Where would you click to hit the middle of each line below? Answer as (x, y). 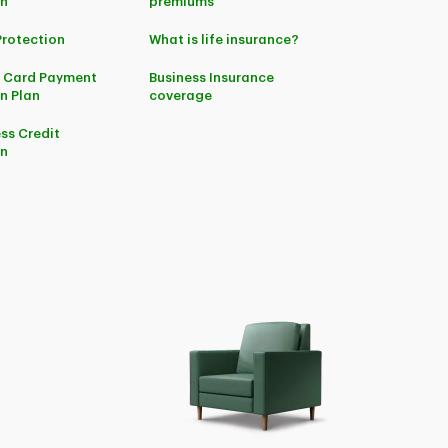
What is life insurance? (224, 39)
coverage (181, 95)
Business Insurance (212, 77)
